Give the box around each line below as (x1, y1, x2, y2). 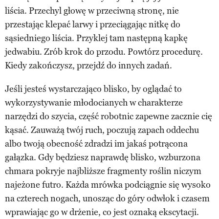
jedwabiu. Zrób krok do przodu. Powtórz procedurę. (5, 46, 203, 57)
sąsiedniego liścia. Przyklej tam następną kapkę (5, 32, 188, 44)
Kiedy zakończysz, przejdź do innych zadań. (5, 60, 172, 71)
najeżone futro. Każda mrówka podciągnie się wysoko (5, 179, 211, 190)
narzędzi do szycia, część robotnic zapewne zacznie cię (5, 110, 212, 122)
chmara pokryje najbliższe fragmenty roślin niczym (5, 165, 201, 176)
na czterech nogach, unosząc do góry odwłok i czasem (5, 193, 210, 204)
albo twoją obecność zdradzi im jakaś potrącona (5, 138, 188, 149)
